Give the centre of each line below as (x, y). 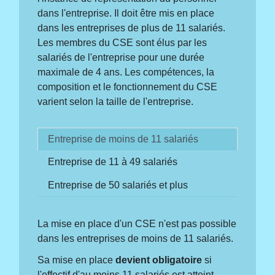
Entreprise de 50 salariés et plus (118, 185)
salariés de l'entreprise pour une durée (121, 57)
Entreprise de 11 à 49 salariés (113, 161)
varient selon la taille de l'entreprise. (116, 101)
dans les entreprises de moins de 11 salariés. (136, 238)
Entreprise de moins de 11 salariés (123, 139)
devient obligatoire (159, 260)
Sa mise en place (77, 260)
